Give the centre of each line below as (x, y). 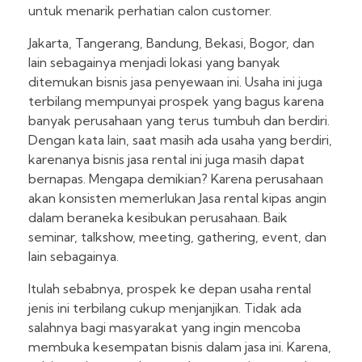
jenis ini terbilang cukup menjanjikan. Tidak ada (165, 308)
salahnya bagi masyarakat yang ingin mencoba (164, 328)
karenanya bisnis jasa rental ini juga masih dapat (166, 160)
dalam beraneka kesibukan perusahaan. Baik (158, 218)
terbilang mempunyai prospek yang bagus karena (176, 101)
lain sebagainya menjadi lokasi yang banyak (154, 63)
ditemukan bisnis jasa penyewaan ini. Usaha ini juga (175, 82)
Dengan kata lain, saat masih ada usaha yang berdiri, (180, 140)
